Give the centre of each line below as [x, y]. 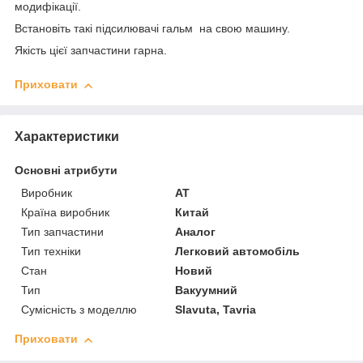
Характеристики [67, 137]
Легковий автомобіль [238, 252]
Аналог [196, 232]
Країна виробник [65, 213]
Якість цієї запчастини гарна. [91, 51]
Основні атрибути [66, 171]
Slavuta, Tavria [216, 310]
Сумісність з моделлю [79, 310]
